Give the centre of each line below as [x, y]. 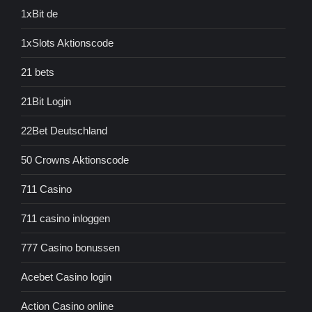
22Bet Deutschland [64, 131]
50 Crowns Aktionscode [75, 160]
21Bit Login [46, 102]
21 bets [38, 72]
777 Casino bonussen [70, 248]
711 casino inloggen [65, 219]
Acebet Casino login [66, 277]
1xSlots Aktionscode [67, 43]
